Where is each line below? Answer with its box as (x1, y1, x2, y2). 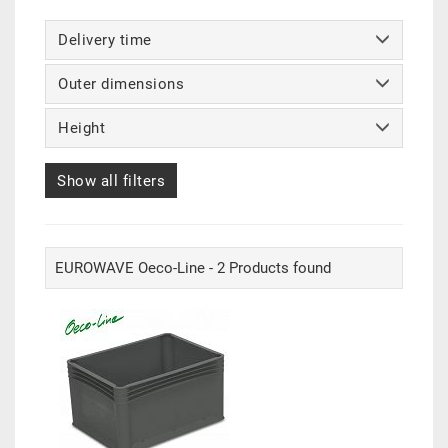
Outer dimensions (58, 75, 184, 94)
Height (58, 119, 105, 138)
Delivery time (58, 31, 152, 50)
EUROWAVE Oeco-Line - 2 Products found (55, 259, 331, 278)
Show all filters (57, 172, 165, 191)
